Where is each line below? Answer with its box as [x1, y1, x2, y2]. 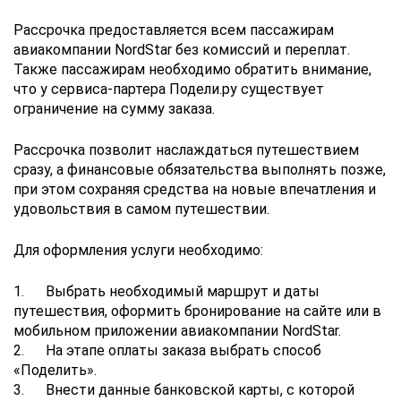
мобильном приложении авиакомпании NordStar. [13, 321, 345, 339]
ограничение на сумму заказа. [13, 99, 218, 117]
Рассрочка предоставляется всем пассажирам [13, 21, 334, 38]
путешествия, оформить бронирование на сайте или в [13, 302, 381, 320]
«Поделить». [13, 361, 100, 379]
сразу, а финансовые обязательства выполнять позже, [13, 160, 386, 178]
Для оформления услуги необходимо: [13, 241, 267, 259]
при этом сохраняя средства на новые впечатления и [13, 180, 376, 198]
